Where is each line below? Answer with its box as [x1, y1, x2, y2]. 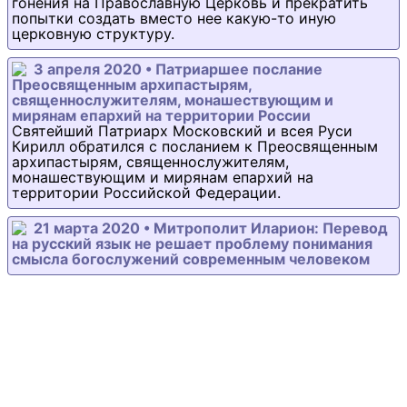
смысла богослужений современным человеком [12, 250, 370, 268]
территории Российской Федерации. [12, 184, 281, 202]
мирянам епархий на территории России [12, 106, 311, 124]
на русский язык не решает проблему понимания [12, 234, 372, 253]
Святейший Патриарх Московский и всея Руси [12, 122, 352, 140]
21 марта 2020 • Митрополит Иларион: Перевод [34, 219, 388, 237]
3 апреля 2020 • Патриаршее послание [34, 60, 323, 78]
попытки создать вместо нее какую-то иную [12, 9, 336, 27]
